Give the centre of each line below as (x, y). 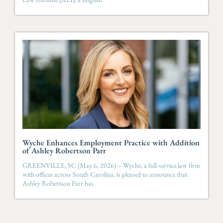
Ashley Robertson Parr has (58, 183)
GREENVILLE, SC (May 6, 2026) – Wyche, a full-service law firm (111, 165)
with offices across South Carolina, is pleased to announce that (105, 174)
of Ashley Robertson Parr (64, 150)
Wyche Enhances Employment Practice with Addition (111, 142)
